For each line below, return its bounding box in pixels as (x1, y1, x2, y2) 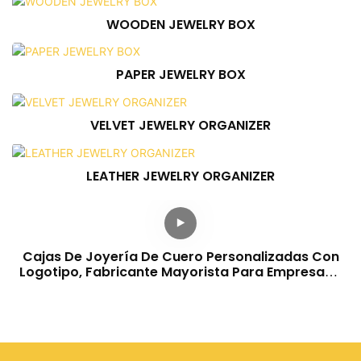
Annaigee (149, 277, 212, 297)
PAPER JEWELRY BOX (115, 65, 246, 85)
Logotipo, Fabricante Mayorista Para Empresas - (19, 262, 342, 281)
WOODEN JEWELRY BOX (106, 15, 255, 34)
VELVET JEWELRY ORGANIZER (90, 115, 271, 135)
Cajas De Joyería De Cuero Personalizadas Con (22, 247, 339, 266)
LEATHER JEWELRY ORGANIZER (86, 166, 275, 185)
